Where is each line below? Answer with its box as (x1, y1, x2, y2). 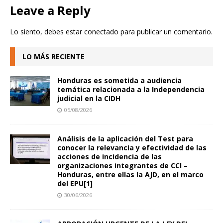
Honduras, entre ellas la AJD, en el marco (57, 169, 204, 179)
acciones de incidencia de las (57, 151, 162, 161)
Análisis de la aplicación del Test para (57, 133, 193, 143)
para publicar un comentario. (118, 26, 213, 36)
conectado (84, 26, 118, 36)
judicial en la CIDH (57, 93, 120, 103)
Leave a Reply (10, 1, 91, 18)
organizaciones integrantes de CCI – (57, 160, 188, 170)
